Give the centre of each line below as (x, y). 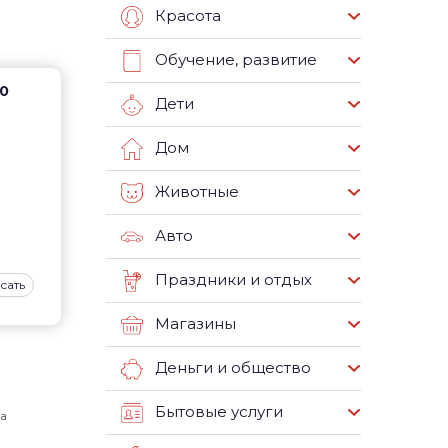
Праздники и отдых (233, 280)
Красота (188, 16)
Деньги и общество (233, 368)
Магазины (195, 324)
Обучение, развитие (236, 60)
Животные (197, 192)
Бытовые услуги (219, 412)
